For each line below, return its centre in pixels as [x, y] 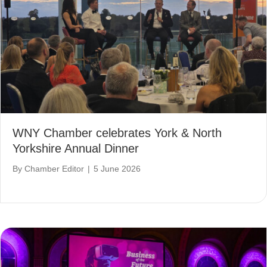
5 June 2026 [117, 168]
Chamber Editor [54, 168]
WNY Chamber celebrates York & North [117, 133]
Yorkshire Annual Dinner [76, 148]
